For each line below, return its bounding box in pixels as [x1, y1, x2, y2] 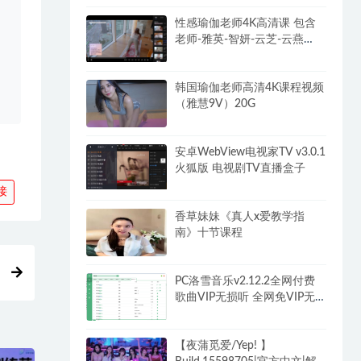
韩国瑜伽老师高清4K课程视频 [175, 81, 325, 93]
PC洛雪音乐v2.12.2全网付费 [175, 276, 316, 288]
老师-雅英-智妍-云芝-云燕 [175, 33, 305, 45]
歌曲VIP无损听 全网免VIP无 [175, 292, 316, 304]
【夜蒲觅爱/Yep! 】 [175, 340, 272, 352]
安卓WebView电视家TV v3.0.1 [175, 146, 326, 158]
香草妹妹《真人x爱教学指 [175, 211, 305, 223]
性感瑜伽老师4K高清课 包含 [175, 17, 317, 29]
